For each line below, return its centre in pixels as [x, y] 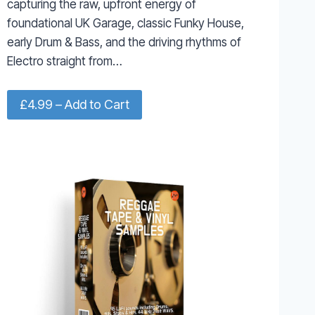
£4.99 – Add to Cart [74, 105]
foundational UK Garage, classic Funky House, [125, 23]
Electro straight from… [64, 61]
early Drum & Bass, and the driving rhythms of [124, 42]
